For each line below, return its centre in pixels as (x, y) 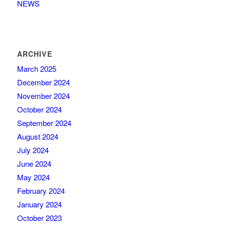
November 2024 (43, 96)
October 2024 (39, 109)
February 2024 (41, 191)
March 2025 (36, 69)
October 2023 (39, 218)
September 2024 (44, 123)
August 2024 (37, 137)
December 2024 (43, 82)
